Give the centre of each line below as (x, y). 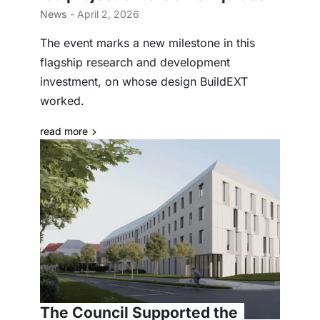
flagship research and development (135, 62)
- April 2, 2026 (105, 14)
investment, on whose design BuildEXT (144, 82)
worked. (62, 101)
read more (64, 131)
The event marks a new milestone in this (147, 43)
